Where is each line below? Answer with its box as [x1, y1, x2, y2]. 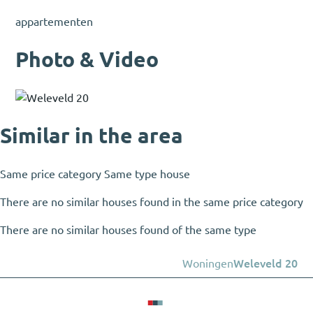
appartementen [15, 15, 94, 29]
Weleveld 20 [233, 256, 298, 270]
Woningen [182, 256, 233, 270]
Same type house [104, 167, 190, 180]
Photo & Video [15, 48, 159, 72]
